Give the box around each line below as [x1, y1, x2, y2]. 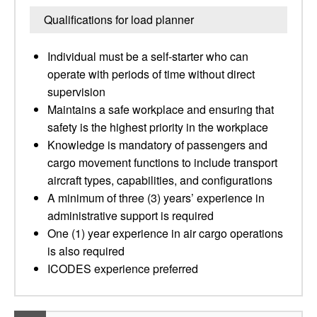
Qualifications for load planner [44, 11, 194, 28]
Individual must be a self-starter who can [47, 48, 248, 64]
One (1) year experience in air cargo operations [47, 225, 283, 241]
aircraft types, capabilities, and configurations [47, 172, 272, 188]
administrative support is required [47, 207, 214, 224]
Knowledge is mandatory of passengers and [47, 137, 267, 153]
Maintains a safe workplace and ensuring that [47, 101, 274, 117]
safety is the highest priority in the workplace [47, 119, 268, 135]
